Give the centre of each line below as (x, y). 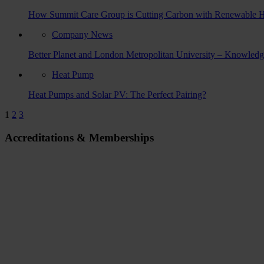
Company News (82, 34)
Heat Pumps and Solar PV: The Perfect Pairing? (117, 94)
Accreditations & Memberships (79, 137)
